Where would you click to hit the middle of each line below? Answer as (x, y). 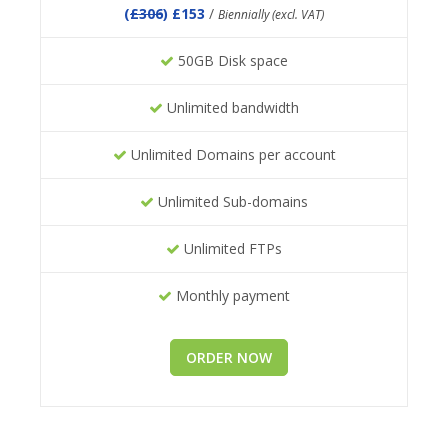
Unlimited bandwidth (231, 108)
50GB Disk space (231, 61)
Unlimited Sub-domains (231, 202)
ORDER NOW (228, 358)
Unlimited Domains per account (231, 155)
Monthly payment (231, 296)
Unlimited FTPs (231, 249)
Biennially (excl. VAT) (271, 14)
